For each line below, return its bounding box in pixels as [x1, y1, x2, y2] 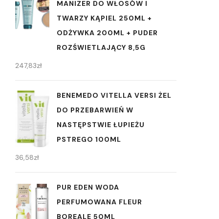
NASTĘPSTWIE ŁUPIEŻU [57, 120, 145, 130]
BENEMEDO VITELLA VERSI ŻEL [57, 91, 172, 100]
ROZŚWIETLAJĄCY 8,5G [57, 43, 146, 52]
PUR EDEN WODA [57, 183, 119, 192]
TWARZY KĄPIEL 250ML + [57, 14, 152, 23]
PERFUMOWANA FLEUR [57, 197, 142, 207]
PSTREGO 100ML [57, 135, 121, 144]
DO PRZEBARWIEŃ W [57, 106, 133, 115]
